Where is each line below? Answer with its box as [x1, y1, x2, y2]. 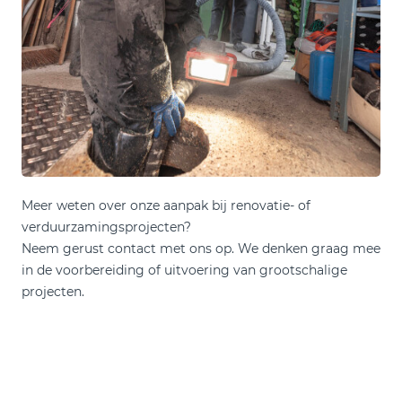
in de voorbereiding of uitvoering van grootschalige [22, 262, 347, 278]
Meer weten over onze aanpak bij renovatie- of [22, 197, 310, 214]
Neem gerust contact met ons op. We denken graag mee [22, 240, 380, 257]
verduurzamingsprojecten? [22, 219, 191, 235]
